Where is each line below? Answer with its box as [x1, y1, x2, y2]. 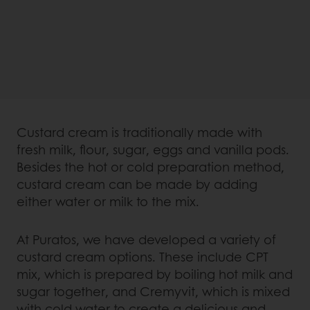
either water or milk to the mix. [17, 192, 199, 211]
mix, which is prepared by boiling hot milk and [17, 265, 293, 284]
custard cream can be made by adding [17, 175, 257, 194]
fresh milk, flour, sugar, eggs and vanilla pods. [17, 140, 289, 159]
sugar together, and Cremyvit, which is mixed [17, 282, 290, 301]
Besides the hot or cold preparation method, [17, 158, 284, 176]
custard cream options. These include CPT [17, 248, 268, 266]
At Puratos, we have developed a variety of [17, 230, 276, 249]
